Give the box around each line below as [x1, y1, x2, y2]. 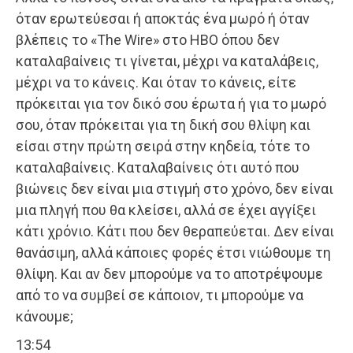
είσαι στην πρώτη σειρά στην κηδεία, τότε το [16, 138, 310, 155]
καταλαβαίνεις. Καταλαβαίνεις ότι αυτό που [16, 159, 299, 176]
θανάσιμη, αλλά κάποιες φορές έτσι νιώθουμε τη [16, 244, 331, 262]
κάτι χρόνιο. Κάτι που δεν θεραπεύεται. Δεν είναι [16, 223, 334, 240]
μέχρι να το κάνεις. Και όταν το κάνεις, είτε [16, 74, 296, 91]
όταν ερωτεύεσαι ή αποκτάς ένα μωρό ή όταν [16, 10, 310, 28]
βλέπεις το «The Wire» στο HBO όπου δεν [16, 32, 280, 49]
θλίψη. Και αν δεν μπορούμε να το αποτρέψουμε [16, 266, 323, 283]
